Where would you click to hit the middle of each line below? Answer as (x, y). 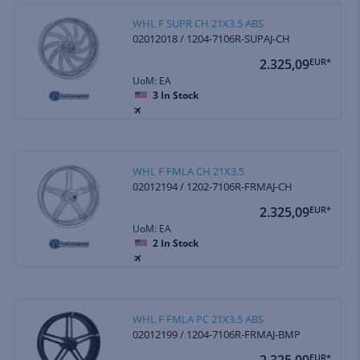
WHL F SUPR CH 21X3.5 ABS (198, 23)
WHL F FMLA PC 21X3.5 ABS (198, 319)
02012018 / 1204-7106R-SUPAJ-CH (212, 38)
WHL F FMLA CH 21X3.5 (189, 171)
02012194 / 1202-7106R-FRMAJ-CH (213, 186)
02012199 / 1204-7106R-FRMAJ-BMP (217, 334)
